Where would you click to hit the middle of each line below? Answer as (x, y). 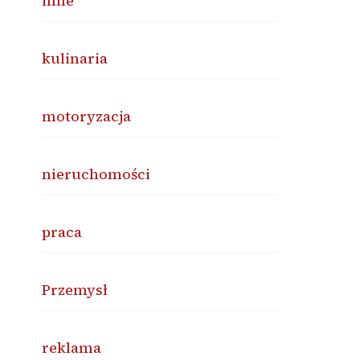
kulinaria (75, 58)
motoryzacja (87, 116)
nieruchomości (96, 174)
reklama (72, 348)
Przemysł (75, 290)
